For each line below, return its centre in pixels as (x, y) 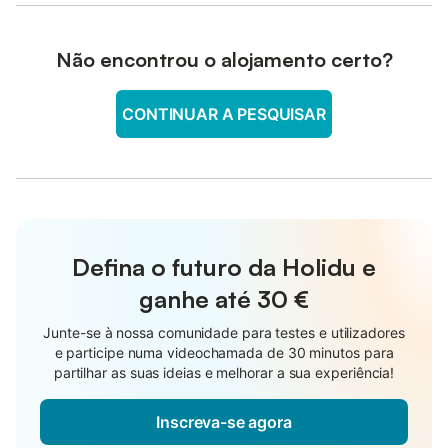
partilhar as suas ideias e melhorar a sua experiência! (224, 372)
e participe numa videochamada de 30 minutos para (224, 352)
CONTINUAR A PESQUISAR (224, 113)
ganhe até (198, 298)
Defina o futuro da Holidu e (224, 266)
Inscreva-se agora (224, 421)
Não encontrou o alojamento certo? (224, 59)
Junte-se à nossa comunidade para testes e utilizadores (224, 332)
